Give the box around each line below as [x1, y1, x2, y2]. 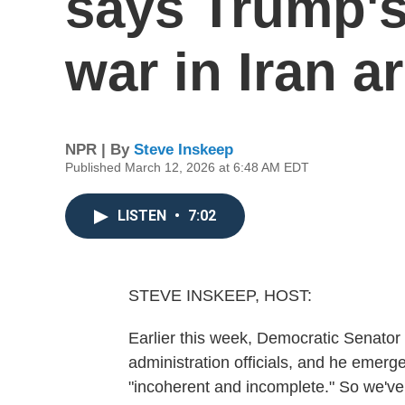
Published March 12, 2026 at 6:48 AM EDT [65, 160, 309, 174]
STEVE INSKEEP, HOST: [128, 287, 312, 305]
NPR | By [65, 141, 134, 158]
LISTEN [118, 207, 170, 224]
